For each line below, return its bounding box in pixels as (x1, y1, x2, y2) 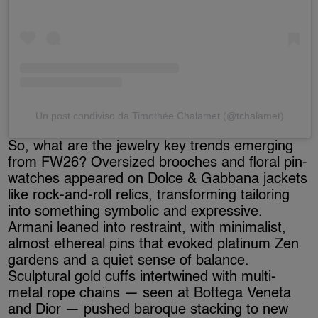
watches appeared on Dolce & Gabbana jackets (8, 172, 308, 187)
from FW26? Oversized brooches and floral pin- (8, 155, 308, 170)
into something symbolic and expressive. (8, 204, 263, 219)
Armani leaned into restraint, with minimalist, (8, 221, 287, 236)
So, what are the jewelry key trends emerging (8, 139, 294, 154)
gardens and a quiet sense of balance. (8, 253, 250, 268)
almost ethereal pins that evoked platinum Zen (8, 237, 300, 252)
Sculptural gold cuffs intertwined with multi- (8, 270, 277, 285)
